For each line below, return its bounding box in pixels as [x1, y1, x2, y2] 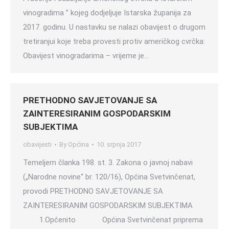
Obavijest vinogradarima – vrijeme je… [23, 51, 149, 60]
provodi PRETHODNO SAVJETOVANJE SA [23, 187, 163, 196]
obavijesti [23, 141, 52, 148]
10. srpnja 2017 [97, 141, 141, 148]
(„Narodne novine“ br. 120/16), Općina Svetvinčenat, [23, 172, 195, 181]
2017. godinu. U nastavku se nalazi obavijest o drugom [23, 22, 205, 32]
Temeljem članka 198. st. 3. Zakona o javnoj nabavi [23, 158, 193, 167]
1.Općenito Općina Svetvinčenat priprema [23, 215, 203, 224]
